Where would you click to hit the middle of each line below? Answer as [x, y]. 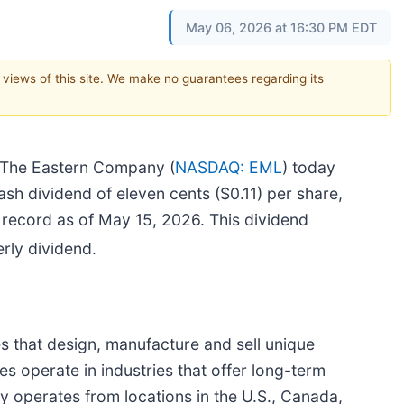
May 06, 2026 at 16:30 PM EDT [281, 28]
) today [309, 167]
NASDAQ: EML [229, 167]
